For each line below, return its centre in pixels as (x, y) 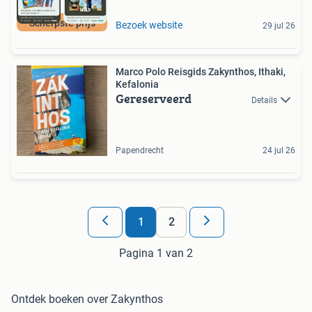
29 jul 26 (279, 25)
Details (264, 100)
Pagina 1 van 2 (156, 253)
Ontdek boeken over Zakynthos (87, 299)
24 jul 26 (279, 150)
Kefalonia (137, 84)
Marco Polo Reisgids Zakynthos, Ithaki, (201, 71)
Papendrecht (140, 150)
